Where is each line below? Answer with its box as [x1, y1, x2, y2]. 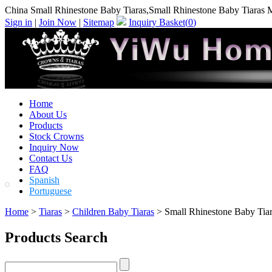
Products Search [5, 229, 107, 245]
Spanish [29, 175, 59, 185]
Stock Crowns [29, 131, 84, 141]
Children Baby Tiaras [72, 206, 154, 217]
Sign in [5, 17, 32, 27]
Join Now [39, 17, 76, 27]
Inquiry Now [29, 142, 79, 152]
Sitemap [83, 17, 114, 27]
